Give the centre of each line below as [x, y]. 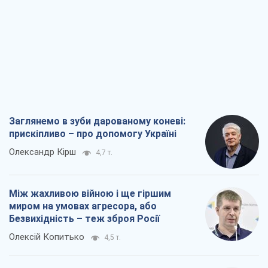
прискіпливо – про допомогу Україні [93, 134]
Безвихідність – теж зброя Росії [84, 219]
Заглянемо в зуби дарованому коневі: [97, 121]
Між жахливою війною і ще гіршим [90, 194]
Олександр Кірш [42, 152]
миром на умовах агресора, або [83, 206]
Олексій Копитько [47, 237]
